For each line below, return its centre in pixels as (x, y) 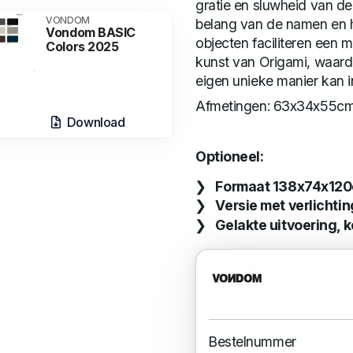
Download (95, 123)
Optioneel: (230, 156)
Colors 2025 (82, 46)
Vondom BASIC (91, 32)
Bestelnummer (253, 342)
